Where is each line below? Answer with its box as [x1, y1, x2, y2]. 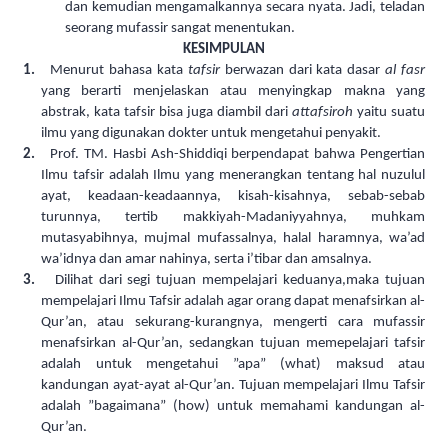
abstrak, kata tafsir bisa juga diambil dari [41, 105, 292, 121]
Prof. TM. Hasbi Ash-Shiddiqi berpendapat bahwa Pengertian [50, 147, 426, 163]
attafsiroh [292, 105, 353, 121]
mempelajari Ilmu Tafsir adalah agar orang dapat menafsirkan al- [41, 294, 425, 310]
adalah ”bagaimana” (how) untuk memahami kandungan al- [41, 399, 425, 415]
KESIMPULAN [183, 42, 265, 58]
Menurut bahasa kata [50, 63, 188, 79]
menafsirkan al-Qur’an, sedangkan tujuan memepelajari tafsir [41, 336, 425, 352]
